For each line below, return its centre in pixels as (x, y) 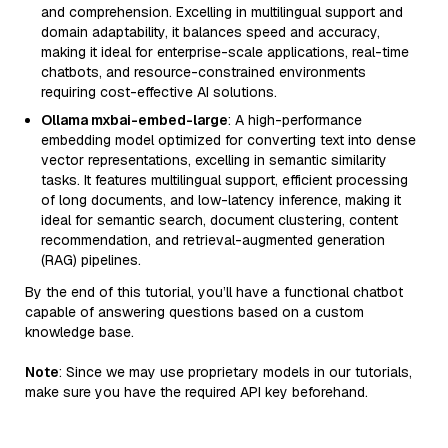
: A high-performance (295, 120)
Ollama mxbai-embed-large (134, 120)
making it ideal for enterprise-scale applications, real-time (225, 52)
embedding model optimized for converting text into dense (228, 140)
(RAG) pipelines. (91, 260)
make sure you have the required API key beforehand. (196, 392)
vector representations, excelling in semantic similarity (214, 160)
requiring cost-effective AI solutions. (159, 92)
